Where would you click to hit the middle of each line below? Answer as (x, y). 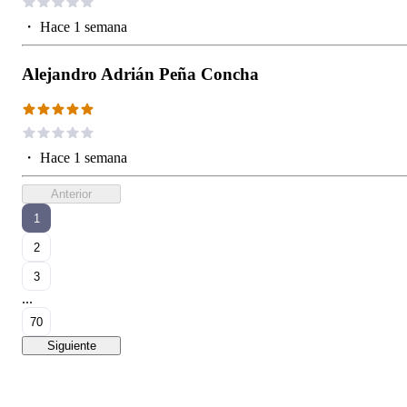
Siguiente (71, 346)
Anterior (71, 194)
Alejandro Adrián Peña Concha (140, 74)
